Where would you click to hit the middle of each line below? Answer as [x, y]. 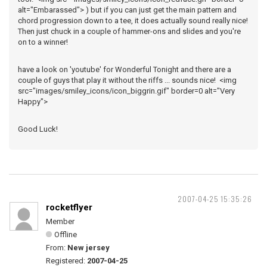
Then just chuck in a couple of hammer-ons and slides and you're [129, 31]
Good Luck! [38, 129]
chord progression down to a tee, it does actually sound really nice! [133, 21]
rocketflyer [69, 207]
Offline [66, 235]
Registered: [66, 261]
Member [60, 221]
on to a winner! [43, 42]
